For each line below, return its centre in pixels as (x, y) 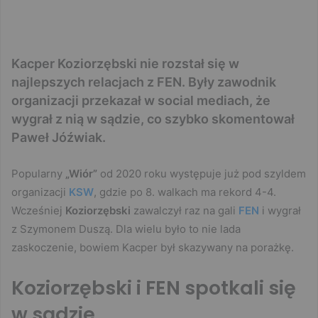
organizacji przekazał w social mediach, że (141, 100)
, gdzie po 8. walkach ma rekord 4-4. (185, 192)
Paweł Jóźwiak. (59, 137)
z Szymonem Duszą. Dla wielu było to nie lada (126, 229)
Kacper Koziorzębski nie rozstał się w (125, 63)
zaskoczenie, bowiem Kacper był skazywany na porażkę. (153, 247)
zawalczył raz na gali (185, 210)
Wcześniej (38, 210)
